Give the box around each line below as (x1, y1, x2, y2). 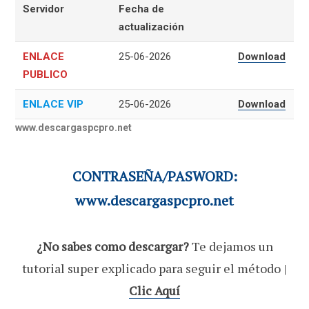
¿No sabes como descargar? (36, 237, 189, 255)
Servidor (23, 2, 65, 15)
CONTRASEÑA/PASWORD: (72, 166, 237, 186)
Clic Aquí (129, 281, 180, 299)
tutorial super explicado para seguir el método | (22, 259, 287, 277)
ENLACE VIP (23, 97, 84, 110)
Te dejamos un (188, 237, 273, 255)
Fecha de (119, 2, 165, 15)
